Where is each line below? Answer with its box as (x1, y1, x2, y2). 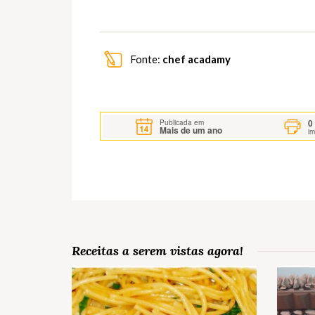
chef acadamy (162, 53, 231, 66)
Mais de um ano (160, 123, 223, 136)
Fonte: (128, 53, 162, 66)
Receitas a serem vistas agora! (72, 243, 243, 259)
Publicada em (160, 117, 205, 127)
